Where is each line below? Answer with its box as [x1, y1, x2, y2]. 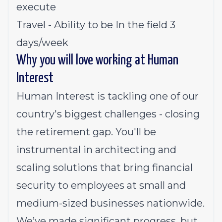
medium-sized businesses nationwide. [16, 197, 205, 209]
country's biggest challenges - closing [16, 108, 200, 120]
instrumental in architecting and [16, 144, 176, 156]
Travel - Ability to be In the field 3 [16, 19, 175, 31]
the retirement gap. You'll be [16, 126, 156, 138]
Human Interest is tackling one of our [16, 90, 199, 102]
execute [16, 1, 56, 13]
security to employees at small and [16, 179, 186, 191]
